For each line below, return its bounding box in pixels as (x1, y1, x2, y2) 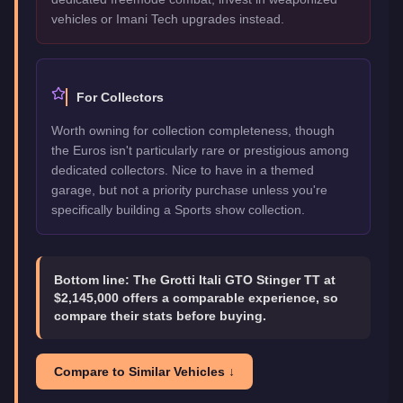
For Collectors (76, 89, 164, 104)
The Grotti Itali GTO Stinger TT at (133, 272, 336, 287)
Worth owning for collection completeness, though (51, 122, 335, 138)
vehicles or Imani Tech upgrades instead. (51, 11, 284, 26)
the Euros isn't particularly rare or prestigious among (51, 142, 349, 157)
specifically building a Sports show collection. (51, 201, 305, 217)
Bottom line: (54, 272, 133, 287)
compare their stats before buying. (54, 308, 266, 323)
